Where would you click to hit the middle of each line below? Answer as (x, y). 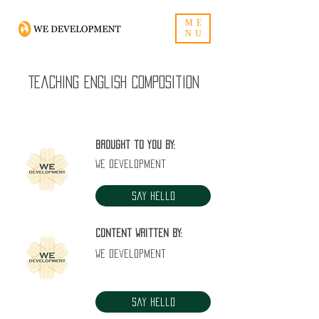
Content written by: (139, 233)
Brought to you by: (135, 145)
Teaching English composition (114, 82)
